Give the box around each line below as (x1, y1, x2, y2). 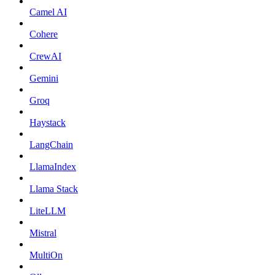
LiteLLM (29, 205, 66, 216)
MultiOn (29, 249, 63, 260)
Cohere (29, 28, 58, 39)
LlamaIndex (29, 161, 76, 172)
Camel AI (29, 6, 67, 17)
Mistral (29, 227, 56, 238)
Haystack (29, 117, 66, 128)
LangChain (29, 139, 73, 150)
